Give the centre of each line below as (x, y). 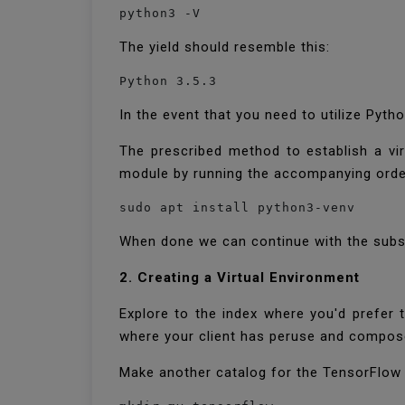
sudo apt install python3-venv (237, 207)
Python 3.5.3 (168, 81)
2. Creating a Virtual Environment (240, 278)
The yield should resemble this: (227, 47)
